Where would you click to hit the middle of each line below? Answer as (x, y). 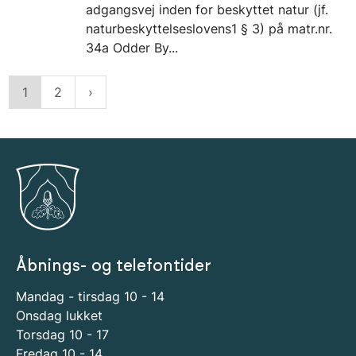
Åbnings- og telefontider (114, 266)
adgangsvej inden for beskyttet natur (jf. (207, 10)
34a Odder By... (132, 48)
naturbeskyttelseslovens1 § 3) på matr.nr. (209, 29)
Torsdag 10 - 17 (62, 335)
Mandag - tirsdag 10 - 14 (90, 297)
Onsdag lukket (59, 316)
